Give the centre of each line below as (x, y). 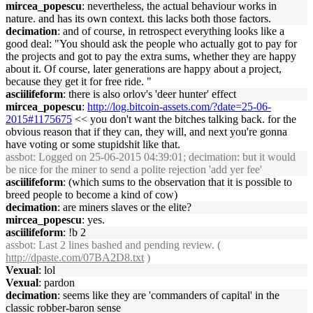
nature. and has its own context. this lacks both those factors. (138, 19)
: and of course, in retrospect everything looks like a (171, 31)
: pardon (57, 283)
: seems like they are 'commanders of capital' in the (168, 295)
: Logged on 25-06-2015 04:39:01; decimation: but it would (164, 157)
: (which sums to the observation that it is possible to (177, 182)
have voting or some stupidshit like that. (93, 144)
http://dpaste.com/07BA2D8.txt (75, 257)
